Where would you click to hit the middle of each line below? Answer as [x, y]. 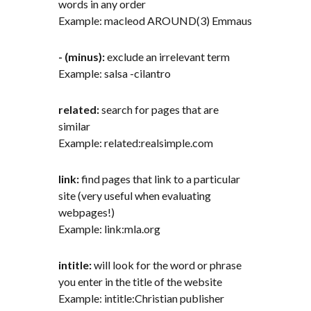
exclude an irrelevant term [169, 56]
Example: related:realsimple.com [136, 142]
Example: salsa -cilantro [115, 73]
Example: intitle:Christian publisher [142, 298]
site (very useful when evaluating [135, 195]
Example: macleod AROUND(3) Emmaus [155, 20]
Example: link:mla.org [110, 228]
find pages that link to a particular [161, 178]
